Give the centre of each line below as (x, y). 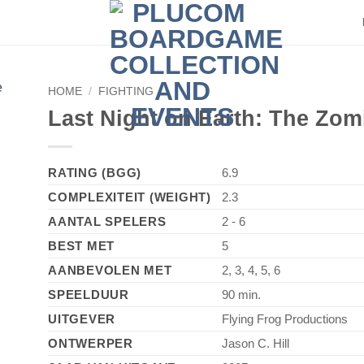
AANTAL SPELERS (107, 221)
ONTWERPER (91, 343)
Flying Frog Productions (285, 318)
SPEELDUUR (89, 294)
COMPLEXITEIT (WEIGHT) (130, 197)
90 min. (241, 294)
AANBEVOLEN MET (110, 270)
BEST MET (82, 245)
